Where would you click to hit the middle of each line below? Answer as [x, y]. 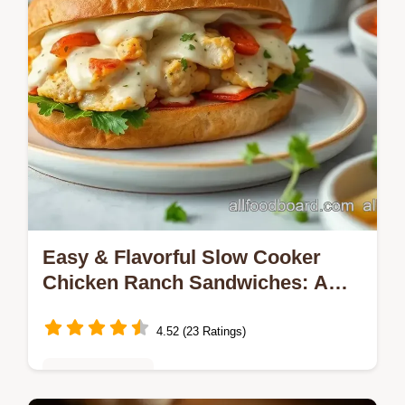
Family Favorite [114, 308]
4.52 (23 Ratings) [201, 331]
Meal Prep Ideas [98, 378]
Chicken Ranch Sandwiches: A [185, 283]
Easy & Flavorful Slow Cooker [182, 257]
